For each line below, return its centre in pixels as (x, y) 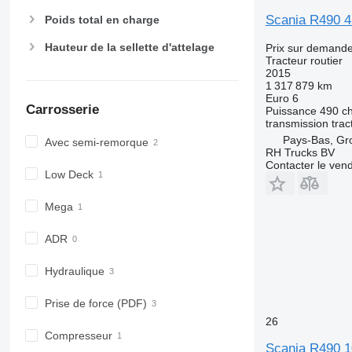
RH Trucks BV (300, 152)
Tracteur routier (304, 60)
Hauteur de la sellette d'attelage (129, 47)
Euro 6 (282, 98)
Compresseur (78, 336)
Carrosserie (62, 110)
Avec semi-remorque (96, 142)
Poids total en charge (102, 20)
